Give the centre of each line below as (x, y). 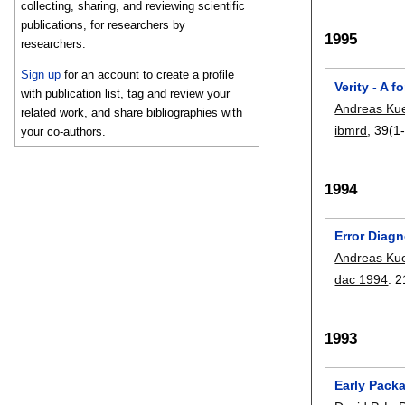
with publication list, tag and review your (126, 93)
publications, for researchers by (104, 25)
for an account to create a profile (148, 74)
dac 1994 (362, 279)
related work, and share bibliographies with (132, 112)
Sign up (41, 74)
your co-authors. (64, 131)
